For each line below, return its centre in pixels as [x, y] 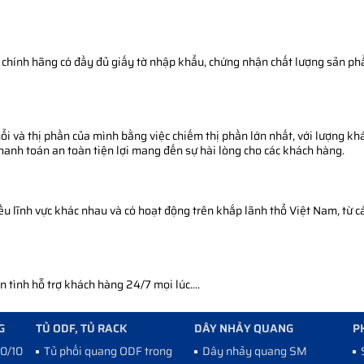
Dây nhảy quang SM [255, 351]
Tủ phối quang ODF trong [108, 351]
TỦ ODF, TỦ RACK [81, 328]
